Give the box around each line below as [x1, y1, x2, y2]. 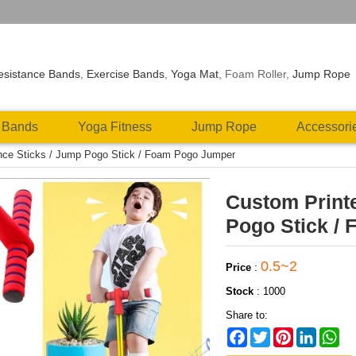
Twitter [270, 327, 300, 339]
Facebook [247, 327, 292, 339]
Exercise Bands [87, 68, 165, 80]
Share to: [226, 309, 268, 321]
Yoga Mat [171, 68, 219, 80]
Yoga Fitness [78, 120, 152, 133]
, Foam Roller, [219, 68, 293, 80]
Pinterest [293, 327, 335, 339]
